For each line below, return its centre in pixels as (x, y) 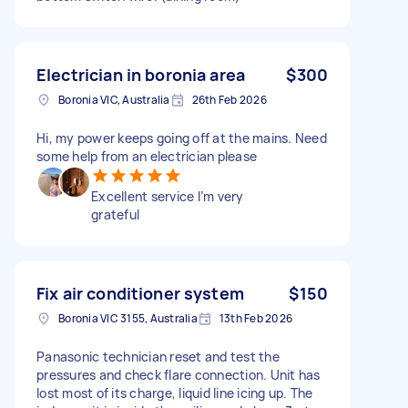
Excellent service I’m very (168, 196)
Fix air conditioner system (140, 293)
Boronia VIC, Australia (114, 99)
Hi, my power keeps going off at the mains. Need (182, 138)
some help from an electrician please (147, 156)
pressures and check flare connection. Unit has (178, 374)
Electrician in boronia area (141, 74)
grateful (115, 214)
